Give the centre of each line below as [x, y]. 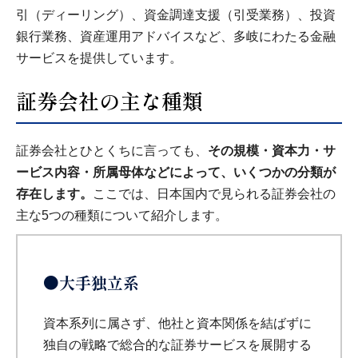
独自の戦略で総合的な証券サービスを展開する [177, 345]
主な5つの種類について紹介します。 [122, 216]
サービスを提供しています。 [99, 58]
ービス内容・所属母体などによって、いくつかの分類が [176, 173]
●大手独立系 [91, 283]
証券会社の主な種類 [109, 101]
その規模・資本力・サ [272, 151]
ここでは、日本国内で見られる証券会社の [214, 194]
